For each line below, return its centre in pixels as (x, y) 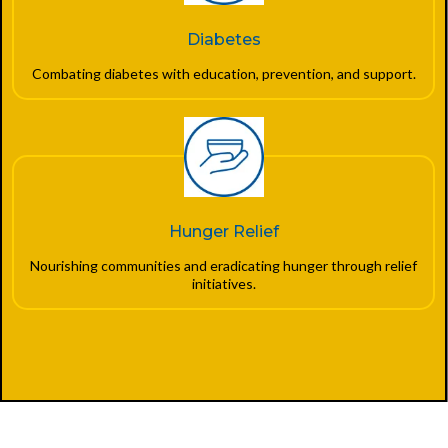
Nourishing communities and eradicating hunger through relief (223, 265)
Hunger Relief (223, 231)
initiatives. (223, 283)
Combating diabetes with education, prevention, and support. (223, 73)
